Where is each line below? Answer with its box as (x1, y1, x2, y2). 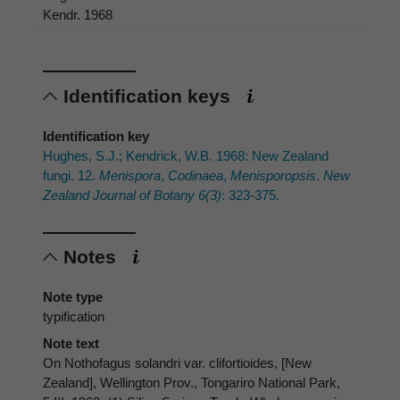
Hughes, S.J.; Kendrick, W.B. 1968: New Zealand (43, 147, 329, 163)
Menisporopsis (230, 167, 316, 183)
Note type (43, 289, 103, 305)
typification (43, 309, 104, 325)
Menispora (99, 167, 161, 183)
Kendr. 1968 (43, 7, 112, 23)
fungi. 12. (43, 167, 99, 183)
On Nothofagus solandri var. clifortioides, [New (43, 355, 312, 371)
